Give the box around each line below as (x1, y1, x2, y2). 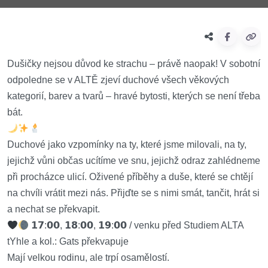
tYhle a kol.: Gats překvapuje (7, 236, 129, 246)
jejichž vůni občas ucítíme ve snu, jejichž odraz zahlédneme (7, 156, 260, 166)
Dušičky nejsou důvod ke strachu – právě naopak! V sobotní (7, 59, 260, 69)
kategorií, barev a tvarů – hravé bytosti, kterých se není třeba (7, 91, 260, 101)
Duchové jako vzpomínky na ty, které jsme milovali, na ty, (7, 139, 246, 150)
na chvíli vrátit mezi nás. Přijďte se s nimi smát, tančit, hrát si (7, 188, 260, 198)
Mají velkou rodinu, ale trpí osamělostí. (7, 252, 169, 263)
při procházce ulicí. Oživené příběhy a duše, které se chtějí (7, 172, 253, 182)
